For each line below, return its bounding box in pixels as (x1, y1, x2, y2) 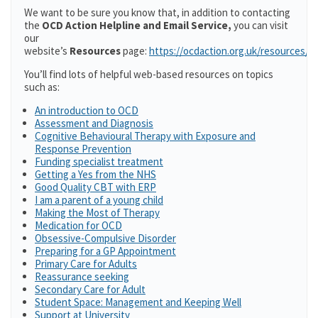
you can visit (234, 18, 288, 32)
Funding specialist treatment (35, 155, 163, 168)
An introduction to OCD (35, 104, 138, 117)
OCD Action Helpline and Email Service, (42, 18, 234, 32)
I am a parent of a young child (35, 193, 163, 207)
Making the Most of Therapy (35, 206, 160, 219)
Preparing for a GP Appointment (35, 244, 176, 258)
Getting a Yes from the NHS (35, 168, 156, 181)
